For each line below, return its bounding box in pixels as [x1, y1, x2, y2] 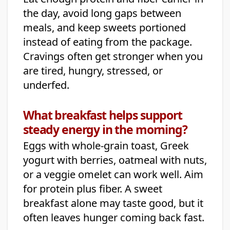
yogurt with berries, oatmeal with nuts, [23, 153, 207, 167]
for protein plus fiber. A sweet [23, 182, 162, 196]
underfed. [23, 78, 69, 92]
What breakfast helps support [23, 107, 182, 124]
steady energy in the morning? [23, 121, 187, 138]
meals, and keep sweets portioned [23, 21, 186, 35]
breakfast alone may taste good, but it [23, 196, 203, 210]
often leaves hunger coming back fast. [23, 210, 204, 225]
